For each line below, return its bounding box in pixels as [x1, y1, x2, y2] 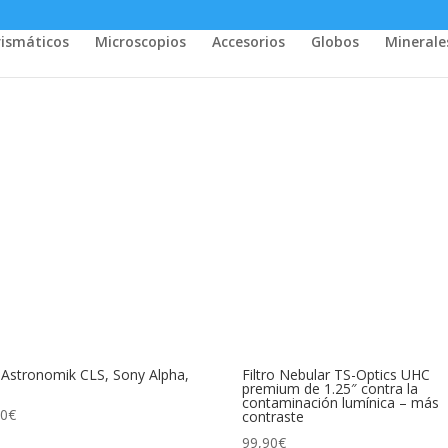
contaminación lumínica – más [242, 392, 440, 412]
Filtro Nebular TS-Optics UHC [242, 364, 431, 384]
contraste [242, 406, 305, 426]
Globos [311, 32, 359, 51]
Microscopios [95, 32, 186, 51]
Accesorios [212, 32, 285, 51]
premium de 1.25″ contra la [242, 378, 419, 398]
